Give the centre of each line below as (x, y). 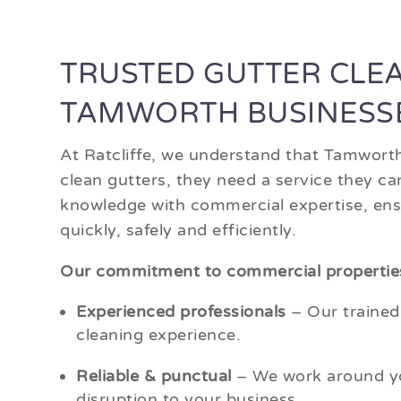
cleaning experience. (159, 335)
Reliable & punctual (154, 376)
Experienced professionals (181, 312)
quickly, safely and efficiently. (179, 230)
